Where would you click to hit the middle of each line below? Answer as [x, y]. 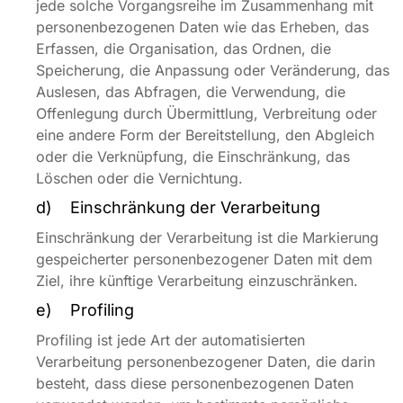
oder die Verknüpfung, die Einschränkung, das [193, 157]
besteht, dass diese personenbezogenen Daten [195, 383]
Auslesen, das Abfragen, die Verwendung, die [191, 92]
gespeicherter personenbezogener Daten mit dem [204, 259]
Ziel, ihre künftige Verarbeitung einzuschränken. [197, 281]
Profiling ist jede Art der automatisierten [170, 340]
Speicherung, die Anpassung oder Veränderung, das [213, 70]
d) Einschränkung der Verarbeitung [178, 207]
